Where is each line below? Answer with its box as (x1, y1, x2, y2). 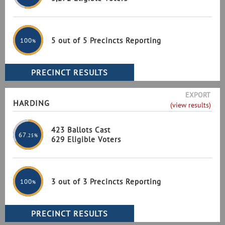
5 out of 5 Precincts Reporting (51, 35, 161, 45)
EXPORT (185, 90, 210, 99)
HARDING (13, 98, 50, 108)
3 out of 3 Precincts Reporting (51, 176, 161, 186)
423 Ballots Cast (51, 125, 110, 135)
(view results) (170, 100, 211, 109)
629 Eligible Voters (51, 135, 121, 144)
